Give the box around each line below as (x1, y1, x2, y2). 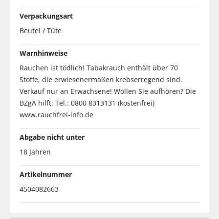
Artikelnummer (20, 169, 72, 179)
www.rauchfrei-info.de (20, 109, 93, 119)
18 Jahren (20, 147, 51, 156)
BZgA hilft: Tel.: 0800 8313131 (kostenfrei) (20, 98, 154, 108)
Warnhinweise (20, 48, 67, 58)
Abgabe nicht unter (20, 132, 85, 142)
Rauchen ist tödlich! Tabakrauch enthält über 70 (20, 63, 178, 72)
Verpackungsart (20, 11, 73, 21)
